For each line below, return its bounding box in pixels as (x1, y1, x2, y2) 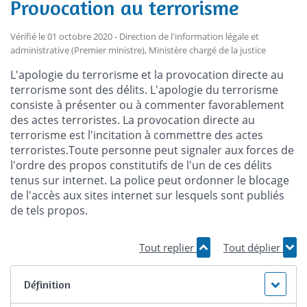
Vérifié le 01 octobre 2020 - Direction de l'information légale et (10, 30, 259, 43)
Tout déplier (223, 240, 283, 254)
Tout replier (139, 240, 197, 254)
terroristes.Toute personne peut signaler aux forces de (10, 143, 294, 158)
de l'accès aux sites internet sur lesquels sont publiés (10, 188, 284, 204)
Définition (24, 277, 71, 291)
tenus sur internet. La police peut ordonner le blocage (10, 173, 289, 188)
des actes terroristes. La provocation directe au (10, 112, 255, 128)
